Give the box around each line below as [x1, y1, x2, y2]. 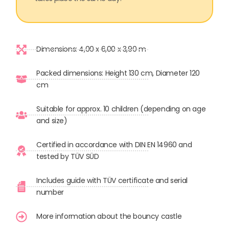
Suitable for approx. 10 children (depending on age [36, 104, 206, 114]
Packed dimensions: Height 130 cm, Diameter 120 [36, 68, 200, 79]
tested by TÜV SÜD [36, 151, 99, 162]
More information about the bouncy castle [36, 211, 182, 222]
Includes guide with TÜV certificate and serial [36, 175, 188, 186]
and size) [36, 116, 67, 126]
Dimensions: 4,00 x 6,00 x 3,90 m [36, 44, 146, 55]
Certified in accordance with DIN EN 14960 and [36, 140, 192, 150]
